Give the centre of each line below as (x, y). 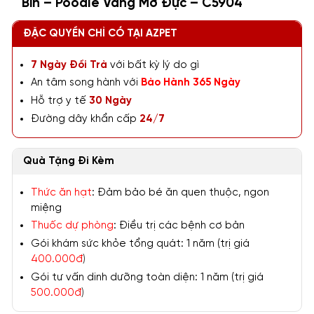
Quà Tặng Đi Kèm (69, 161)
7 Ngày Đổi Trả (69, 64)
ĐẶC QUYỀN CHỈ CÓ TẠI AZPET (100, 34)
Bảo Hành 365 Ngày (191, 83)
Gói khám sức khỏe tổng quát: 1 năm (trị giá (141, 244)
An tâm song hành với (86, 83)
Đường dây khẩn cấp (86, 118)
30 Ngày (109, 101)
